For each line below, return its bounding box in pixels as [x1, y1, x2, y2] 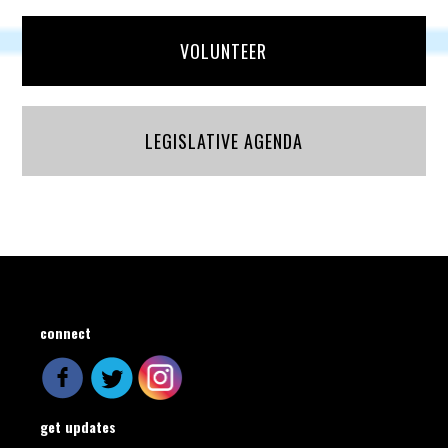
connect [40, 322, 92, 343]
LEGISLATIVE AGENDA [144, 128, 303, 154]
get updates [40, 416, 117, 437]
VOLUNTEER [180, 38, 268, 64]
